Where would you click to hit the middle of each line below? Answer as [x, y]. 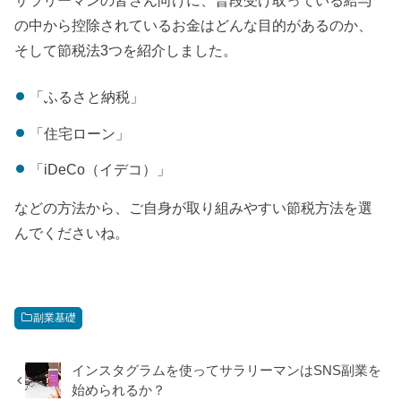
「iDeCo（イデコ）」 [100, 170]
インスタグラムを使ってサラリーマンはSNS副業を [227, 370]
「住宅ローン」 [79, 133]
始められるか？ [119, 390]
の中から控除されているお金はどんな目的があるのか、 [194, 25]
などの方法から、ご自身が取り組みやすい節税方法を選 [194, 207]
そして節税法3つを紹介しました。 [126, 50]
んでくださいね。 [72, 232]
